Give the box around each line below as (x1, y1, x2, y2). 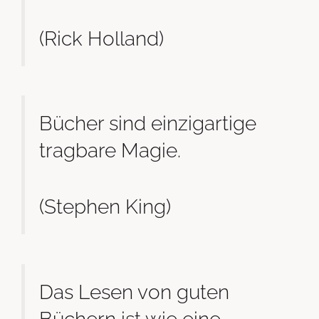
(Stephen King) (39, 195, 171, 219)
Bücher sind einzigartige (39, 111, 256, 135)
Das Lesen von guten (39, 280, 229, 303)
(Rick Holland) (39, 26, 164, 50)
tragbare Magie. (39, 138, 181, 162)
